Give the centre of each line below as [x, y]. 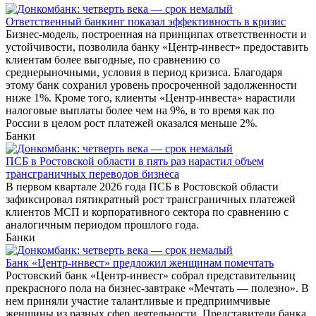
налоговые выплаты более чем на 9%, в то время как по [140, 111]
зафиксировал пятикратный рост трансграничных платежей [151, 200]
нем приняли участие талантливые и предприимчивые [138, 301]
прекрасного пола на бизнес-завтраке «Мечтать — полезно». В [157, 288]
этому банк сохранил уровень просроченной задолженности [151, 85]
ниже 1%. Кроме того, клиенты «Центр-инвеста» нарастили [151, 98]
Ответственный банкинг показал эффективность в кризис [146, 22]
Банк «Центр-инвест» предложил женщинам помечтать [140, 263]
